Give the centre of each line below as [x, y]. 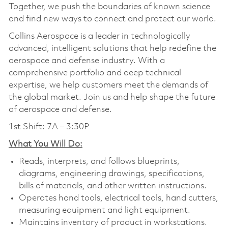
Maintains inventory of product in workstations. [113, 222]
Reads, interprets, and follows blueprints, [99, 161]
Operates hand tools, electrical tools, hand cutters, [118, 198]
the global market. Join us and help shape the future [112, 97]
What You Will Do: [45, 144]
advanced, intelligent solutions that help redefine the [112, 48]
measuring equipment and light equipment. [104, 210]
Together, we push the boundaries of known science [109, 7]
